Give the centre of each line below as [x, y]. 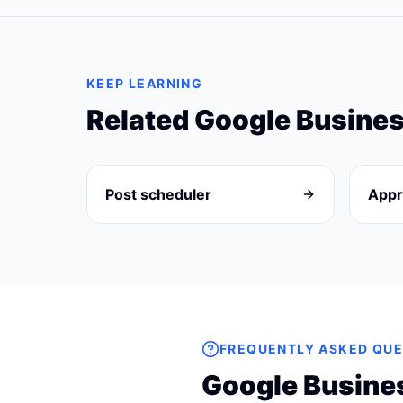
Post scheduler [158, 194]
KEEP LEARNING [145, 83]
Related [140, 120]
